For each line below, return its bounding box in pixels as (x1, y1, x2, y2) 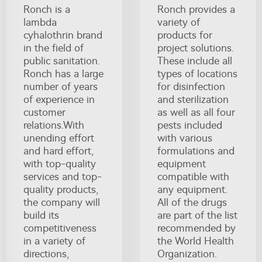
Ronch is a (23, 3, 70, 15)
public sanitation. (23, 54, 100, 67)
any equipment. (157, 183, 227, 195)
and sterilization (157, 93, 229, 105)
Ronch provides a (157, 3, 235, 15)
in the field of (23, 42, 84, 54)
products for (157, 29, 212, 41)
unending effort (23, 132, 94, 144)
